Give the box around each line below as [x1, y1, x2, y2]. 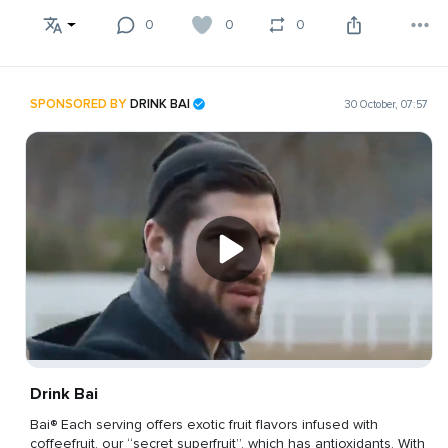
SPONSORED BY [30, 95, 130, 112]
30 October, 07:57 [344, 97, 428, 111]
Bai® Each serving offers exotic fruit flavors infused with [30, 415, 378, 433]
